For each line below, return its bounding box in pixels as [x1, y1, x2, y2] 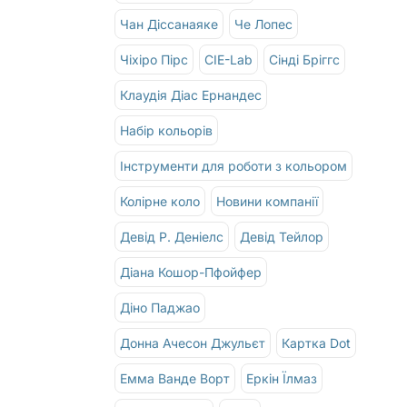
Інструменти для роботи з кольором [120, 157, 348, 174]
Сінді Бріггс [269, 51, 341, 67]
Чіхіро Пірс [120, 51, 189, 67]
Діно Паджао [120, 299, 201, 315]
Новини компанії [216, 193, 319, 209]
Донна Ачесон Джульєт [120, 334, 266, 351]
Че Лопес [234, 15, 293, 32]
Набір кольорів [120, 122, 213, 138]
